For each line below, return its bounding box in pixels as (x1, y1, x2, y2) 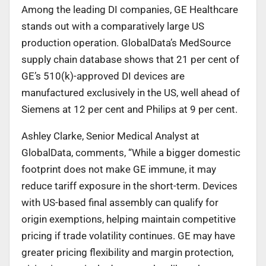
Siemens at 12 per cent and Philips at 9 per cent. (21, 103, 237, 115)
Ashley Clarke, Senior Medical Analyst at (21, 129, 199, 142)
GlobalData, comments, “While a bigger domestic (21, 146, 240, 159)
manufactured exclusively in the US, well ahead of (21, 86, 240, 99)
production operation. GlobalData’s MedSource (21, 36, 231, 49)
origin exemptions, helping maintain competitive (21, 213, 236, 225)
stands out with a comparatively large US (21, 20, 204, 32)
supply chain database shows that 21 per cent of (21, 53, 239, 65)
